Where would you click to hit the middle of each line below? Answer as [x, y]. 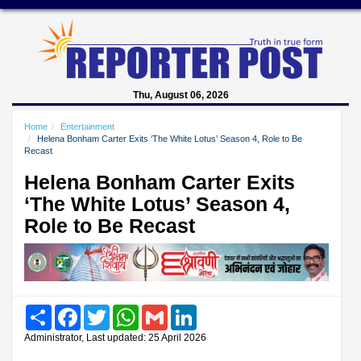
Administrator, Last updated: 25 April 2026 [115, 337]
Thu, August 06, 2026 [180, 95]
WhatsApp [163, 310]
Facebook [104, 310]
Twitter [125, 310]
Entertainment [87, 127]
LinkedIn [216, 310]
